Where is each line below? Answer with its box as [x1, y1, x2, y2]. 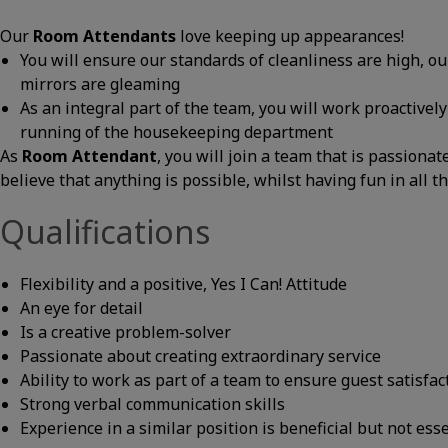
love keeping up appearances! [176, 25, 404, 47]
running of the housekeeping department [20, 121, 333, 143]
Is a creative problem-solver [20, 321, 231, 343]
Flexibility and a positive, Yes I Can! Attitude [20, 273, 347, 295]
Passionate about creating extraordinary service [20, 345, 381, 367]
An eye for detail [20, 297, 143, 319]
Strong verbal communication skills [20, 393, 285, 415]
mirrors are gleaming [20, 73, 180, 95]
